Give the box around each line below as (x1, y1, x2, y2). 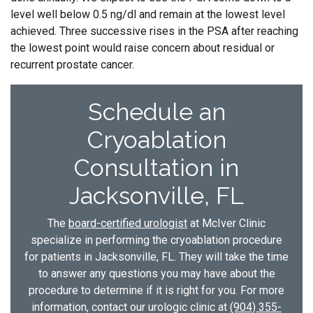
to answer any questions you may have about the (38, 267, 275, 280)
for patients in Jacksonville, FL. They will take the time (24, 250, 289, 263)
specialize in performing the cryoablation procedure (31, 233, 282, 247)
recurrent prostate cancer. (10, 58, 134, 71)
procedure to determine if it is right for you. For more (29, 284, 284, 297)
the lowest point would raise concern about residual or (10, 41, 275, 54)
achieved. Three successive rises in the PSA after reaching (10, 24, 298, 38)
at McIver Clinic (187, 217, 265, 230)
